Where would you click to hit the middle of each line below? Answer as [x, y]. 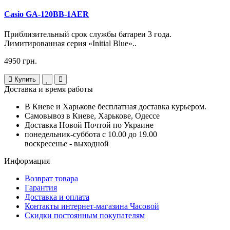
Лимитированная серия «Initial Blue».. [70, 44]
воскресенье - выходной [67, 144]
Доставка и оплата [57, 197]
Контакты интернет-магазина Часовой [92, 206]
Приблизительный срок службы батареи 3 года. [88, 34]
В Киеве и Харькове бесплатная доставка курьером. [116, 107]
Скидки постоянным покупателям [85, 216]
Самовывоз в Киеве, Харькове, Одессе [92, 116]
